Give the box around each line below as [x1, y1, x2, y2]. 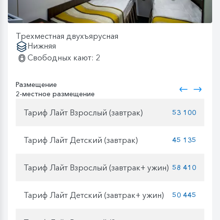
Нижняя [27, 41, 56, 51]
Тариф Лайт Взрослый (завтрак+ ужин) [24, 162, 169, 172]
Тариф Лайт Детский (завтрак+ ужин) [24, 190, 164, 200]
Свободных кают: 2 [27, 53, 100, 63]
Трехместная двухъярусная [16, 31, 118, 41]
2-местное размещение [16, 89, 95, 99]
